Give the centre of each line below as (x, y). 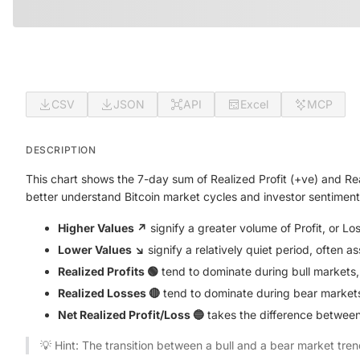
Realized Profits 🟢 (108, 271)
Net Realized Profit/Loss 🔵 (131, 315)
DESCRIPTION (61, 150)
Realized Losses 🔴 (109, 293)
